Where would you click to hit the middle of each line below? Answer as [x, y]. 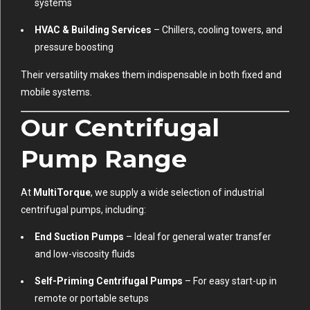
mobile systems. [56, 92]
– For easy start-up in [230, 281]
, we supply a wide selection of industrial [177, 192]
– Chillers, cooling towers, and [217, 29]
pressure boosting [74, 47]
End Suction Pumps [79, 236]
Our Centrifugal [120, 127]
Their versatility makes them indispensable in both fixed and [151, 74]
